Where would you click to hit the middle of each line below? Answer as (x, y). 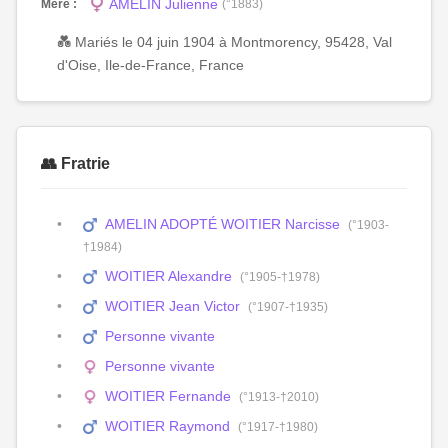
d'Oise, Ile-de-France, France (150, 65)
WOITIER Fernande (168, 396)
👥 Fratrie (75, 163)
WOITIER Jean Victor (173, 306)
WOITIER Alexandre (169, 276)
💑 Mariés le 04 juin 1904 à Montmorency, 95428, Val (224, 42)
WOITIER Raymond (168, 426)
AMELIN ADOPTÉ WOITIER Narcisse (223, 224)
